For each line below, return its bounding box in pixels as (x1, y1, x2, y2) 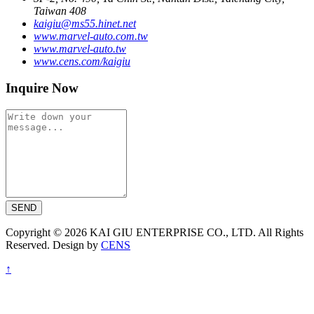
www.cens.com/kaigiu (34, 55, 130, 67)
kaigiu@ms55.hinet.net (34, 17, 136, 29)
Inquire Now (6, 81, 78, 96)
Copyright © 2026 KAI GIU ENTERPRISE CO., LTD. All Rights (6, 226, 303, 239)
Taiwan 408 (34, 4, 86, 17)
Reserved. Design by (6, 239, 101, 252)
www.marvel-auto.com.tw (34, 29, 148, 42)
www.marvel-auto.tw (34, 42, 126, 55)
